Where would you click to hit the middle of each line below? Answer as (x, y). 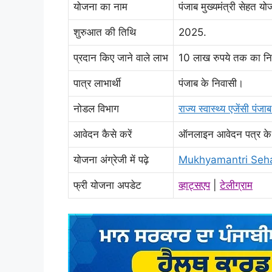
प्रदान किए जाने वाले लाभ (121, 57)
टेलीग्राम (236, 185)
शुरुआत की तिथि (105, 32)
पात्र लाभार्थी (97, 83)
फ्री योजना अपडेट (107, 185)
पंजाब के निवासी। (211, 83)
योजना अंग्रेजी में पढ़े (111, 159)
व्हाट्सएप (194, 185)
